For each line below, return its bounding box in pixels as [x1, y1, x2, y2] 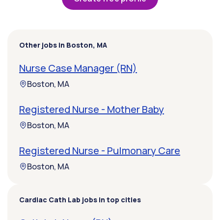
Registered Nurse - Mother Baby [19, 103, 164, 116]
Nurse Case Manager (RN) [19, 61, 137, 75]
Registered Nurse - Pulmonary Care [19, 144, 180, 158]
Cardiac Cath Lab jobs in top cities [19, 195, 141, 205]
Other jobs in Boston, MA [19, 40, 107, 50]
